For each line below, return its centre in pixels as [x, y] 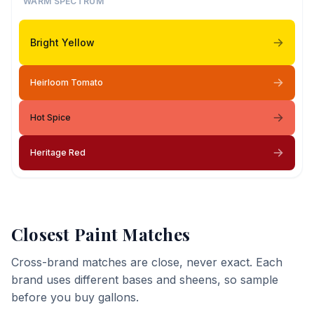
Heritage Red [58, 152]
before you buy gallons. [75, 297]
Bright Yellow [62, 42]
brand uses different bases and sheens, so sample [145, 280]
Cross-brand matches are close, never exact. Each [147, 262]
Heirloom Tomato [67, 82]
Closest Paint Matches [101, 234]
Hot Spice [50, 117]
